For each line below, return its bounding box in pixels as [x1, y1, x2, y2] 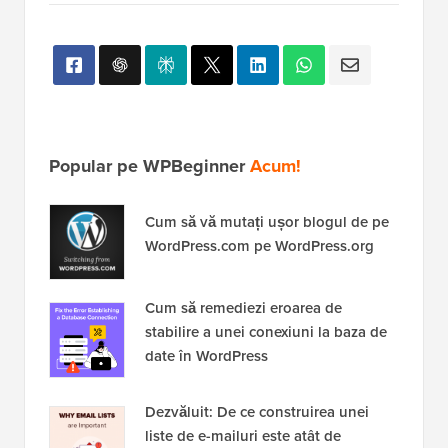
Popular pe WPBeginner [49, 152, 250, 179]
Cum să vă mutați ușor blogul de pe [145, 210, 389, 233]
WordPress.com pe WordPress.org [145, 234, 374, 257]
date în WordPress [145, 344, 268, 367]
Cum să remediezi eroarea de [145, 296, 342, 319]
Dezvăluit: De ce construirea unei [145, 400, 369, 423]
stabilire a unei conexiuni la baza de [145, 320, 387, 343]
